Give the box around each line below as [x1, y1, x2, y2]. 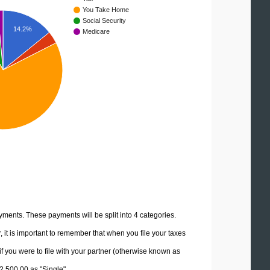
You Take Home [83, 6, 129, 14]
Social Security [83, 17, 126, 25]
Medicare [83, 28, 110, 36]
